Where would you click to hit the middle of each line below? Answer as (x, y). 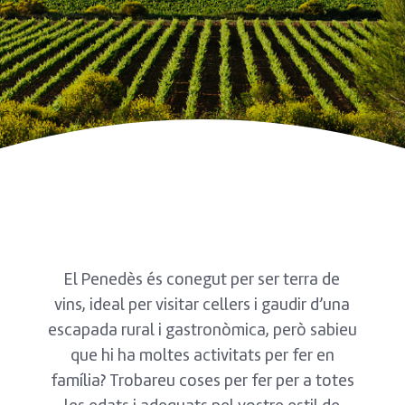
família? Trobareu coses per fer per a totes (202, 380)
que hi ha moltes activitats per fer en (202, 354)
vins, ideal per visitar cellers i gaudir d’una (202, 304)
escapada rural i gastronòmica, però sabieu (202, 329)
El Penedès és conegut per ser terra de (202, 278)
